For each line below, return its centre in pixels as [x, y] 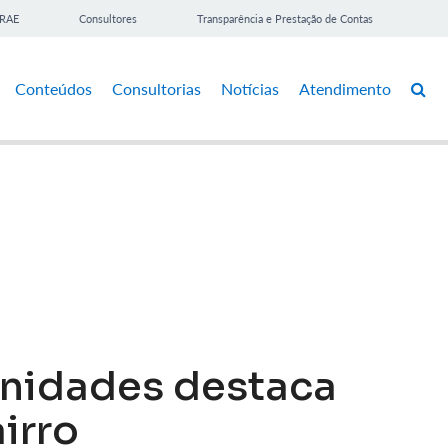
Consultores [108, 18]
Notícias [250, 88]
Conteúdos [53, 88]
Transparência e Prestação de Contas [285, 18]
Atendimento [345, 88]
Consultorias [156, 88]
